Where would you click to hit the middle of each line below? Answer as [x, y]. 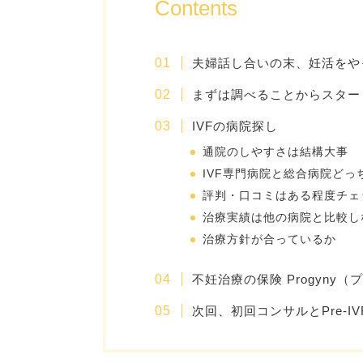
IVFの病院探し [235, 126]
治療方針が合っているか [270, 239]
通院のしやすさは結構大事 [276, 152]
